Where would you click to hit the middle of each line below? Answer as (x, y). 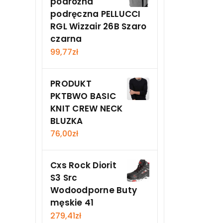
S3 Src (64, 178)
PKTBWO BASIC (83, 96)
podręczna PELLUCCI (96, 14)
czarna (66, 39)
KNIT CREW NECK (87, 108)
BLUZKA (67, 121)
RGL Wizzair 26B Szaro (99, 26)
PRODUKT (71, 83)
